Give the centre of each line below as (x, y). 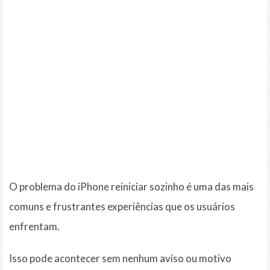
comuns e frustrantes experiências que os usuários (122, 207)
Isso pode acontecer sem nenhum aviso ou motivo (120, 259)
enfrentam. (34, 227)
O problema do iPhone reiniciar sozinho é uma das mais (131, 187)
